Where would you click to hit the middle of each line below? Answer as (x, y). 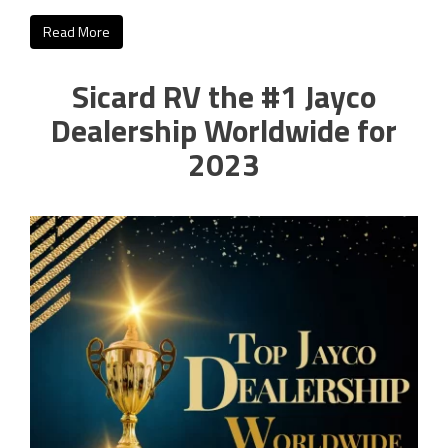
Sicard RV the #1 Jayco (224, 96)
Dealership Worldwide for (224, 130)
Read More (76, 32)
